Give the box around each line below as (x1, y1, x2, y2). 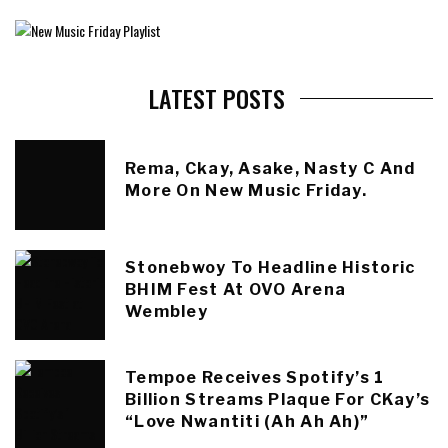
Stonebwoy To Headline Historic (125, 258, 416, 278)
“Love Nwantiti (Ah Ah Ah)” (125, 412, 370, 432)
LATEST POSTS (148, 80, 285, 117)
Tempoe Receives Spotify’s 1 (125, 368, 385, 388)
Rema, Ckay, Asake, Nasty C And (125, 159, 416, 179)
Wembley (125, 302, 208, 322)
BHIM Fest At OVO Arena (125, 280, 347, 300)
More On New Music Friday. (125, 181, 367, 201)
